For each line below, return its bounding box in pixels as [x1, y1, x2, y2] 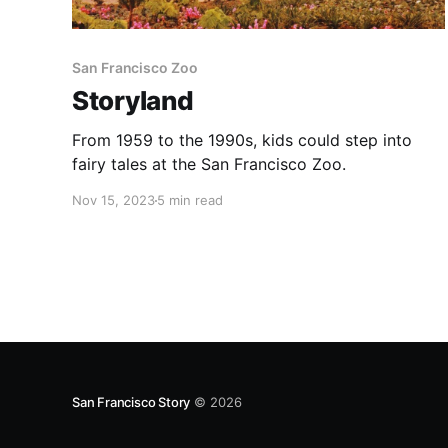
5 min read [157, 192, 223, 209]
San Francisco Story [72, 394, 191, 410]
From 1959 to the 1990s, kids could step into [72, 130, 412, 151]
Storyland [72, 85, 194, 117]
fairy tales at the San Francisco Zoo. [72, 154, 346, 175]
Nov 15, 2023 [72, 192, 155, 209]
